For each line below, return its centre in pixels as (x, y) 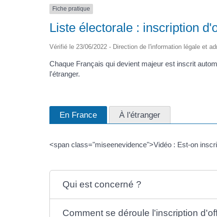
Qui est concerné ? (102, 184)
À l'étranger (140, 115)
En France (78, 115)
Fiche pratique (71, 9)
